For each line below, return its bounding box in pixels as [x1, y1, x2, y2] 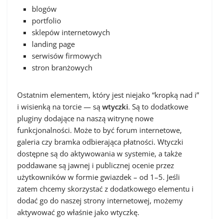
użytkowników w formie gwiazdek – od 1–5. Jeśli [17, 172, 180, 182]
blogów [32, 4, 57, 14]
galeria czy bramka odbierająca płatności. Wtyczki [17, 137, 183, 147]
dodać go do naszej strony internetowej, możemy [17, 196, 183, 205]
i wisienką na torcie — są [17, 102, 102, 111]
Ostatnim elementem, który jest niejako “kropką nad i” [17, 90, 199, 100]
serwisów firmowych [32, 51, 102, 61]
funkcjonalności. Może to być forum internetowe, [17, 125, 182, 135]
